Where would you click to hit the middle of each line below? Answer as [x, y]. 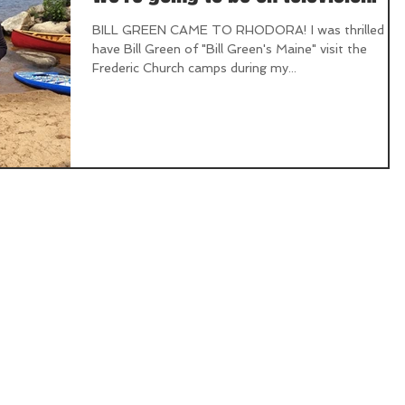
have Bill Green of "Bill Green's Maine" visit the [230, 49]
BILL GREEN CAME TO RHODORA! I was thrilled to [247, 30]
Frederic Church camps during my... [194, 68]
